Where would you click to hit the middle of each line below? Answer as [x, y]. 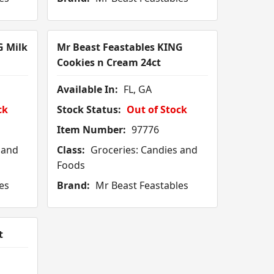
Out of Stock [157, 110]
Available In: [88, 90]
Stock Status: [89, 110]
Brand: [74, 186]
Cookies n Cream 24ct [109, 63]
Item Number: [92, 130]
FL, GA [137, 90]
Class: [71, 150]
